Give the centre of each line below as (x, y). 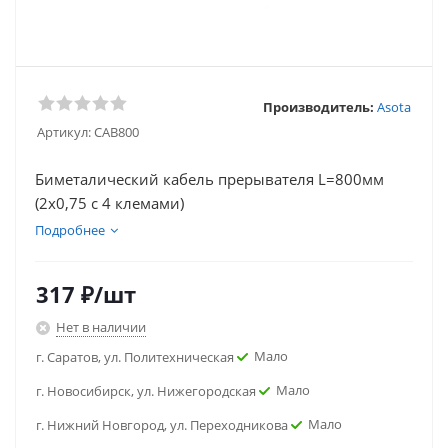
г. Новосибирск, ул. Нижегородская (146, 391)
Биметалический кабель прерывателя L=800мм (209, 179)
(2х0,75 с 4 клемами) (109, 203)
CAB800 (116, 132)
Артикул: (64, 132)
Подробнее (70, 230)
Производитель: (318, 106)
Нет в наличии (101, 327)
